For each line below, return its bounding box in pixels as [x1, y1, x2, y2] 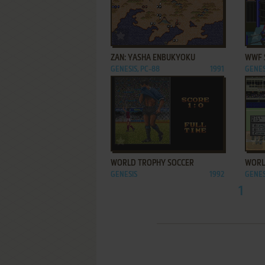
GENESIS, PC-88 [111, 66, 160, 73]
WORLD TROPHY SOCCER [111, 159, 194, 167]
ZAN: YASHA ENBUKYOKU [111, 54, 195, 62]
